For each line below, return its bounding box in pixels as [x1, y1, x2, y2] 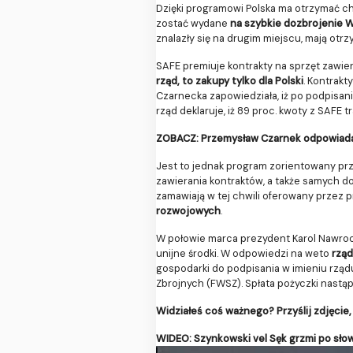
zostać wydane [156, 17, 230, 31]
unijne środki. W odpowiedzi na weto [156, 247, 332, 261]
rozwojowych [156, 204, 221, 218]
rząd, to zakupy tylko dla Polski [156, 74, 303, 88]
